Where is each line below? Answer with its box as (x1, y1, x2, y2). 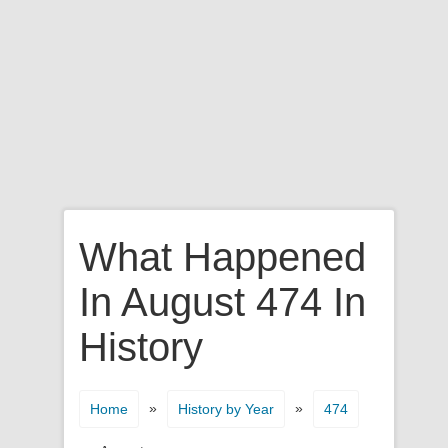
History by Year (178, 401, 274, 417)
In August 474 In (79, 280, 366, 324)
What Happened (79, 235, 366, 279)
